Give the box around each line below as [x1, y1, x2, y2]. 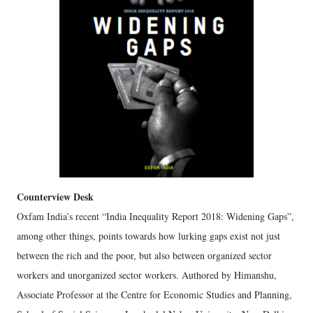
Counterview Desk [17, 189, 94, 205]
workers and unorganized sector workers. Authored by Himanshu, [17, 268, 277, 282]
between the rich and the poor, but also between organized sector [17, 249, 272, 263]
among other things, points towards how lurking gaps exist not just [17, 229, 280, 243]
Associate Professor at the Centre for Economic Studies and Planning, [17, 288, 292, 302]
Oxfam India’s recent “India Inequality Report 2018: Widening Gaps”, [17, 210, 294, 224]
